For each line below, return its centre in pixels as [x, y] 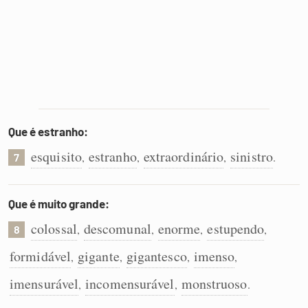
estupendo [236, 229]
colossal [54, 229]
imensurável [44, 284]
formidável [40, 256]
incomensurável [130, 284]
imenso [214, 256]
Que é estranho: [48, 131]
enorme [179, 229]
